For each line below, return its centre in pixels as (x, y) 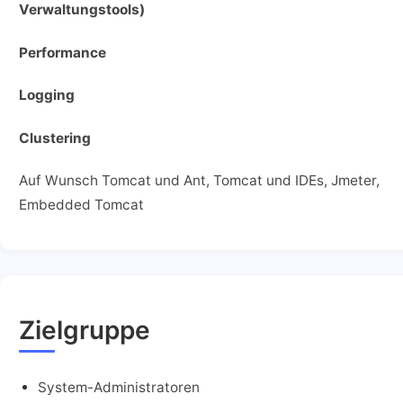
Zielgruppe (85, 330)
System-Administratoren (119, 387)
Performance (63, 52)
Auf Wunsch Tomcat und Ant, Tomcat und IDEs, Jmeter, (199, 181)
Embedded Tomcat (81, 205)
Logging (47, 95)
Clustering (55, 138)
